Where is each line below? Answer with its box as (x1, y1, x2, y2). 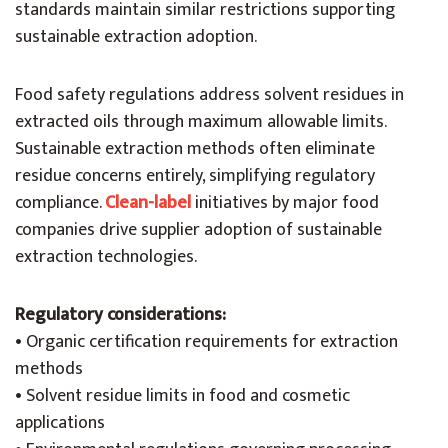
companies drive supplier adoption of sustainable (15, 215, 382, 245)
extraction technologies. (15, 242, 197, 272)
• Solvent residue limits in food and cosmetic (15, 381, 350, 411)
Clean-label (105, 188, 191, 218)
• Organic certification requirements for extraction (15, 327, 398, 357)
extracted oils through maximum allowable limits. (15, 107, 386, 137)
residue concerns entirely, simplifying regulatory (15, 161, 375, 191)
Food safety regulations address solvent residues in (15, 80, 404, 110)
